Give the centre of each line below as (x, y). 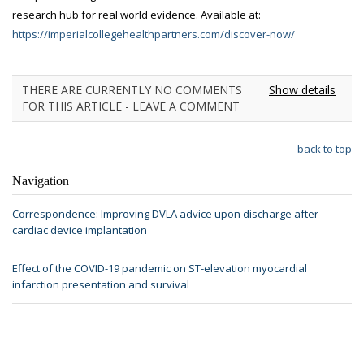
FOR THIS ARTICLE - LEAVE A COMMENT (131, 106)
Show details (302, 90)
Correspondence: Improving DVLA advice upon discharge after (165, 214)
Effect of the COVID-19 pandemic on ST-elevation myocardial (160, 268)
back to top (325, 149)
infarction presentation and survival (101, 284)
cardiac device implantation (80, 230)
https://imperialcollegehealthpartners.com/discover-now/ (154, 34)
